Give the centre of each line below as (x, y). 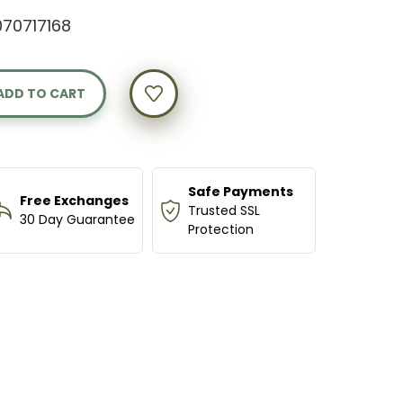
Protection (221, 229)
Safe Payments (241, 191)
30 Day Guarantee (77, 220)
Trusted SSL (224, 210)
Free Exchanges (74, 201)
